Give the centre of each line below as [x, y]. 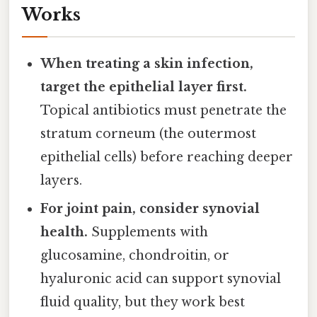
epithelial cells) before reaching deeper [167, 157]
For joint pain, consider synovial [150, 208]
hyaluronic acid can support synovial [161, 278]
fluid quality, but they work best [143, 302]
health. [64, 232]
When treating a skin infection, [147, 63]
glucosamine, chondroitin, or [135, 255]
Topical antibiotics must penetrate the [164, 110]
